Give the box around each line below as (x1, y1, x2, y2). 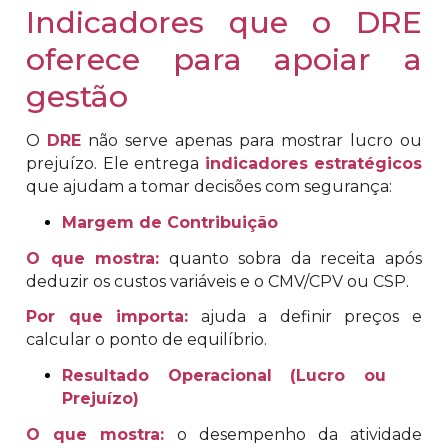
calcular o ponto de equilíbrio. (26, 330, 267, 350)
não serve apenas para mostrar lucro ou (81, 130, 422, 150)
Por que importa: (26, 307, 189, 327)
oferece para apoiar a (26, 40, 422, 78)
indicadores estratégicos (204, 153, 422, 173)
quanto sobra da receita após (159, 248, 423, 268)
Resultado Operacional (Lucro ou (62, 366, 386, 386)
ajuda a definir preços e (188, 307, 423, 327)
